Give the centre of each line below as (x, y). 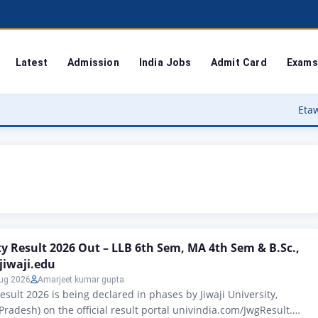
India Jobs (165, 62)
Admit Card (238, 62)
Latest (32, 62)
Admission (93, 62)
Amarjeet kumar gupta (81, 280)
